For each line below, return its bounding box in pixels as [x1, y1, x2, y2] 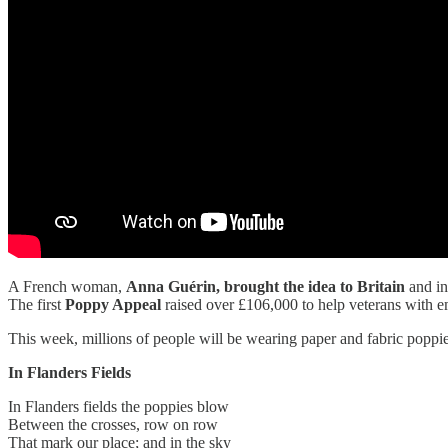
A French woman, [8, 277, 126, 295]
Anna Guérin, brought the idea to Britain [126, 277, 405, 295]
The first [8, 295, 65, 313]
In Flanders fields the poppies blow [8, 397, 229, 415]
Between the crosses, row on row [8, 415, 218, 433]
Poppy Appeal [65, 295, 161, 313]
